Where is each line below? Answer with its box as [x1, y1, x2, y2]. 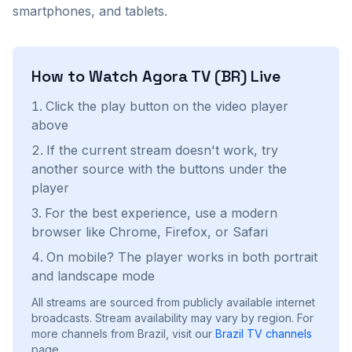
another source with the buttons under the [31, 161, 287, 177]
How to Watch [31, 66, 142, 86]
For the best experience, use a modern [45, 205, 277, 221]
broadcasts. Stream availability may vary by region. [31, 311, 294, 324]
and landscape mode [31, 268, 155, 284]
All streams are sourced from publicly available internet [31, 295, 315, 309]
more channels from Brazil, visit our [31, 327, 215, 340]
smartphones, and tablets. [13, 3, 167, 19]
